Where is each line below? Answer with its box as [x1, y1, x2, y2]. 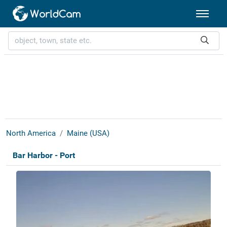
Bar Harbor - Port [12, 150, 75, 161]
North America [6, 129, 56, 138]
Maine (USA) [66, 129, 109, 138]
